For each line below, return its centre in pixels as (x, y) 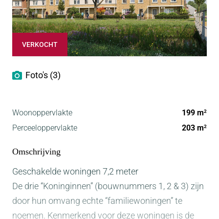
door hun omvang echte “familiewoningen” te (97, 201)
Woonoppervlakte (42, 113)
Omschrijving (36, 152)
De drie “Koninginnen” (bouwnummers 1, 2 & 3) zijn (108, 186)
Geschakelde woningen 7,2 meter (75, 172)
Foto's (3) (43, 75)
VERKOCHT (40, 45)
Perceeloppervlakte (45, 128)
